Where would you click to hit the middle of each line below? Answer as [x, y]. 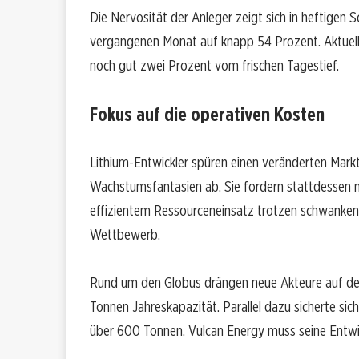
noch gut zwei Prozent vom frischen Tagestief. [214, 66]
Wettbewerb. [125, 235]
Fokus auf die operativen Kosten [207, 115]
